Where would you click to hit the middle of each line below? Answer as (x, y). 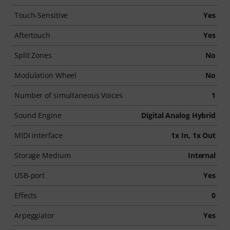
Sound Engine (38, 115)
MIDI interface (39, 135)
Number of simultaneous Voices (69, 95)
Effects (26, 195)
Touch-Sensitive (41, 15)
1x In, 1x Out (193, 135)
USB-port (30, 175)
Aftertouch (32, 35)
